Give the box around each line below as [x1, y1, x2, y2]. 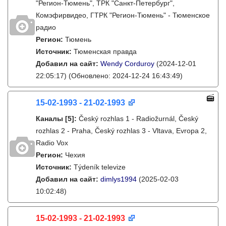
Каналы [36, 115, 63, 123]
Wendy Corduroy [100, 60, 154, 68]
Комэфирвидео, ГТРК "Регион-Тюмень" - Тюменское [36, 11, 210, 19]
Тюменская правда [74, 47, 137, 55]
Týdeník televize [74, 163, 126, 171]
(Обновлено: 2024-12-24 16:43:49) [67, 72, 183, 80]
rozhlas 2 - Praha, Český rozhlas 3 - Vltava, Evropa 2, [36, 127, 207, 135]
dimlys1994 [100, 175, 137, 183]
